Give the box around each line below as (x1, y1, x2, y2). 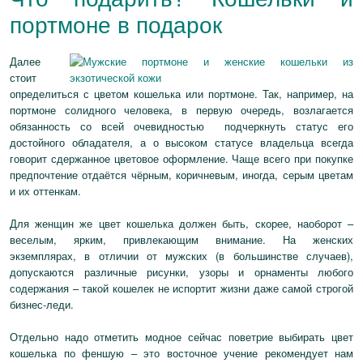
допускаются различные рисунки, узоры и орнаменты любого (10, 264, 353, 280)
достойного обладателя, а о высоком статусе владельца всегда (10, 135, 353, 150)
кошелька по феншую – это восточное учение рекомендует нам (10, 345, 353, 361)
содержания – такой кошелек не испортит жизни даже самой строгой (10, 280, 353, 296)
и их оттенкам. (10, 183, 81, 199)
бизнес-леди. (10, 297, 74, 312)
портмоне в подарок (10, 7, 222, 40)
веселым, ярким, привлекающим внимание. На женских (10, 232, 353, 247)
